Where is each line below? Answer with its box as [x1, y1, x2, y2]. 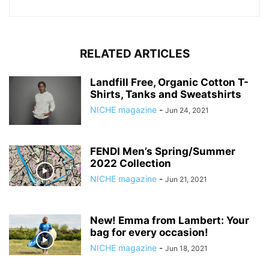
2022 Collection [90, 157, 171, 170]
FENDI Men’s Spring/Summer [90, 145, 235, 158]
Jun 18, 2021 [165, 244, 208, 253]
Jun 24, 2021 [165, 106, 209, 115]
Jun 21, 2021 [165, 175, 207, 184]
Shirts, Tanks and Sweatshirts [90, 88, 241, 101]
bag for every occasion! [90, 226, 208, 239]
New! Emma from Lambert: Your [90, 214, 249, 227]
